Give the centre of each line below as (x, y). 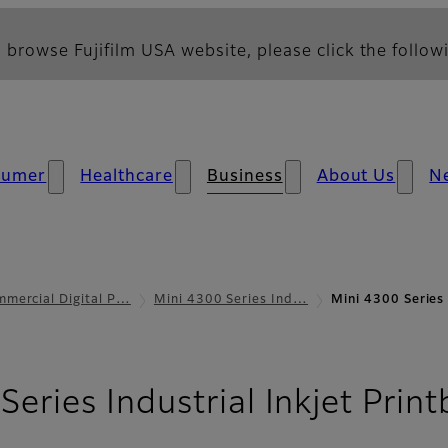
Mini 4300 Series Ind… (231, 300)
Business (244, 177)
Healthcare (126, 177)
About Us (356, 177)
